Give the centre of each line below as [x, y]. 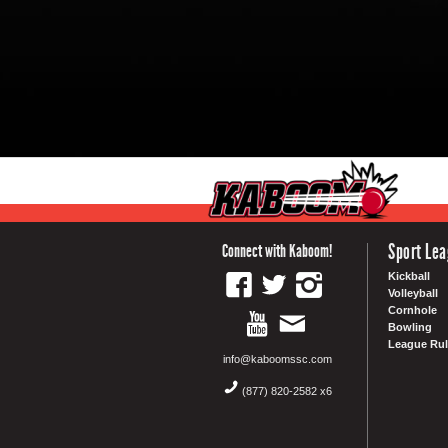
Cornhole [412, 310]
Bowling [410, 327]
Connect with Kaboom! [277, 251]
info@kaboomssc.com [277, 359]
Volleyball [413, 293]
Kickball [409, 276]
